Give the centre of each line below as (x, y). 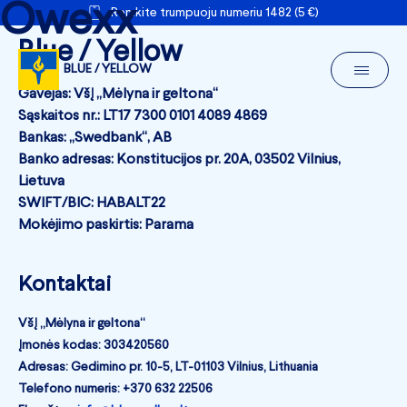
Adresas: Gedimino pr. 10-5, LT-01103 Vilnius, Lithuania (168, 367)
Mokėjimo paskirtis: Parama (106, 225)
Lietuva (41, 182)
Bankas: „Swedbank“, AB (95, 138)
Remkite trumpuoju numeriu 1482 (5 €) (214, 13)
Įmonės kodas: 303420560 (94, 345)
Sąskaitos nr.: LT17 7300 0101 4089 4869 (143, 116)
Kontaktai (65, 285)
